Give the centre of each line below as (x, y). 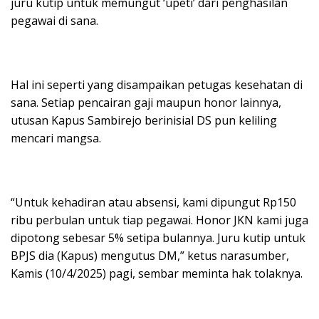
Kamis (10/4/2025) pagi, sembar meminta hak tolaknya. (157, 274)
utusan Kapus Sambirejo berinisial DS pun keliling (144, 121)
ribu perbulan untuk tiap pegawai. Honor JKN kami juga (159, 220)
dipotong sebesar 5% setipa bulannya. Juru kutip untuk (158, 238)
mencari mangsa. (56, 138)
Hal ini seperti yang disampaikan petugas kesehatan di (157, 85)
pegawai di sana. (54, 21)
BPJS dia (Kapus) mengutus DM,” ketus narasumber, (150, 256)
